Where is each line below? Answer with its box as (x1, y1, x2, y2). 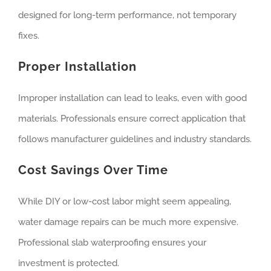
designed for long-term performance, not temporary (18, 10, 237, 21)
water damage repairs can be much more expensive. (18, 217, 238, 228)
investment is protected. (18, 258, 119, 269)
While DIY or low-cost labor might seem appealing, (18, 196, 231, 207)
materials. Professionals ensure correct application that (18, 113, 246, 125)
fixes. (18, 30, 39, 42)
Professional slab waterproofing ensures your (18, 237, 206, 249)
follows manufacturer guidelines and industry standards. (18, 134, 252, 145)
